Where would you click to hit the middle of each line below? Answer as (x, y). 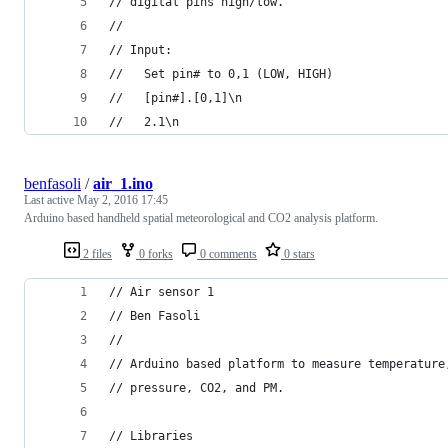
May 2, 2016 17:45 (122, 199)
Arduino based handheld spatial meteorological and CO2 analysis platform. (201, 217)
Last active (50, 199)
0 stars (298, 253)
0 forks (154, 253)
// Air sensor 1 (161, 291)
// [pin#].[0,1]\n (175, 97)
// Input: (140, 49)
